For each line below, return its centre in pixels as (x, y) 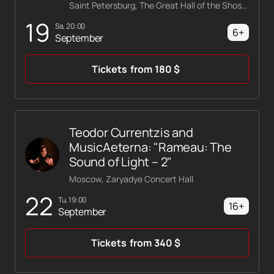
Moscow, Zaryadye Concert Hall (131, 179)
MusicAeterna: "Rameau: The (150, 147)
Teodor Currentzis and (131, 133)
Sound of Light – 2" (121, 162)
